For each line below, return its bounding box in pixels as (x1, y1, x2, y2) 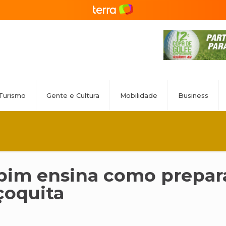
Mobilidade (120, 91, 157, 99)
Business (178, 91, 208, 99)
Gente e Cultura (46, 91, 99, 99)
